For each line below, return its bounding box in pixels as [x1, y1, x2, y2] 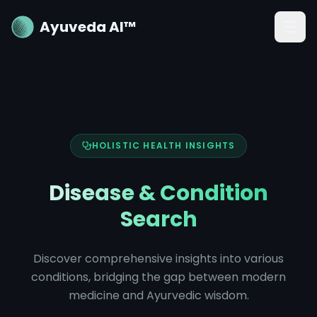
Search [120, 204, 197, 234]
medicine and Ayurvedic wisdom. [68, 287, 249, 304]
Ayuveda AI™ [40, 17, 137, 37]
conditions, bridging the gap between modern [31, 269, 286, 285]
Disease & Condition [49, 178, 268, 208]
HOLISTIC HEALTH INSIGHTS [91, 139, 236, 151]
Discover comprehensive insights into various [33, 250, 284, 267]
